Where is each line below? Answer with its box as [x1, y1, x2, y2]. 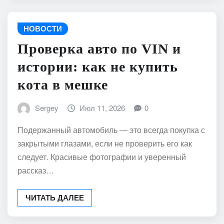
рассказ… [17, 164, 54, 176]
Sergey [34, 102, 58, 113]
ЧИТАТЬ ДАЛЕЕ [25, 192, 84, 203]
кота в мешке [17, 76, 108, 92]
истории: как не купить [17, 58, 178, 74]
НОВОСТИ [23, 23, 62, 34]
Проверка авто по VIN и [17, 40, 181, 56]
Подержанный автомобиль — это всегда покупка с [17, 124, 205, 136]
